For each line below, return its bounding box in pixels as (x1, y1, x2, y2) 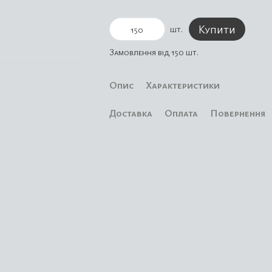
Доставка (109, 106, 152, 120)
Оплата (164, 106, 198, 120)
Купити (198, 22, 236, 36)
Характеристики (145, 78, 220, 92)
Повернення (209, 106, 265, 120)
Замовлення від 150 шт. (109, 46, 199, 58)
